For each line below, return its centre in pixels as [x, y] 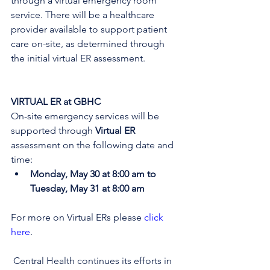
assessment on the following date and [93, 145]
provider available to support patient [90, 29]
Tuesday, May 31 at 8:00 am [87, 188]
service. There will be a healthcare [84, 15]
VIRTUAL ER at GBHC [56, 102]
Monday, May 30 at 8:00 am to [94, 174]
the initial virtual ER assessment [77, 58]
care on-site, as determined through [89, 44]
